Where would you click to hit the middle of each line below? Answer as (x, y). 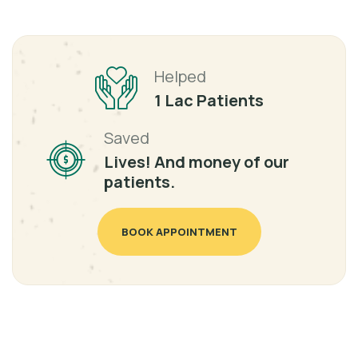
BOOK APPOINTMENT (179, 232)
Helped (180, 77)
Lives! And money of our (197, 162)
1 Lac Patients (209, 101)
